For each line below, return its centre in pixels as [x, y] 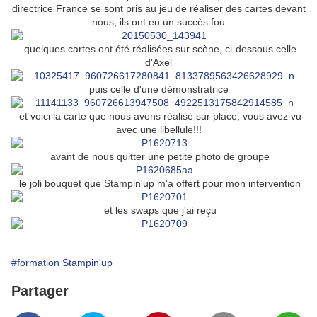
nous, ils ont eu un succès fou [158, 22]
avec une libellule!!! [158, 130]
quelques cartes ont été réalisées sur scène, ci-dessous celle [158, 49]
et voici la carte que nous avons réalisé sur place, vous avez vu [158, 116]
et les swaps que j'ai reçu [158, 211]
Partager [40, 291]
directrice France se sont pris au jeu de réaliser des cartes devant [158, 9]
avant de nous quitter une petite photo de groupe [158, 157]
